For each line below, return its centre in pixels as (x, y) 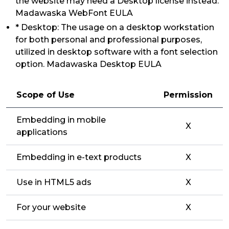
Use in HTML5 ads (54, 182)
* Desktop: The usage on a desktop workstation (115, 27)
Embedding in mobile (61, 120)
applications (42, 132)
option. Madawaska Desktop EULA (88, 64)
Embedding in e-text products (79, 157)
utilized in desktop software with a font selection (117, 52)
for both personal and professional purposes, (109, 40)
